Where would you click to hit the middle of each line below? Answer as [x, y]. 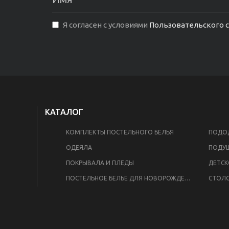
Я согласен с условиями [105, 25]
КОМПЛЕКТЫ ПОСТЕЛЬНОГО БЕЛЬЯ [120, 132]
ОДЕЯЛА [79, 147]
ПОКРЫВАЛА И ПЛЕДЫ [100, 163]
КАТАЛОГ [64, 112]
